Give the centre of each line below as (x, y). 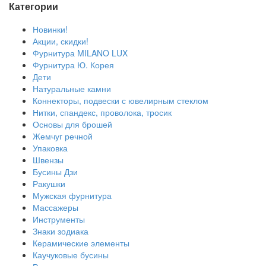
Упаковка (50, 148)
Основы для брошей (72, 124)
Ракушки (49, 183)
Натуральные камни (72, 88)
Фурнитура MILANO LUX (80, 53)
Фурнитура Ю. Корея (73, 64)
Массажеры (56, 207)
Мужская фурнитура (72, 195)
